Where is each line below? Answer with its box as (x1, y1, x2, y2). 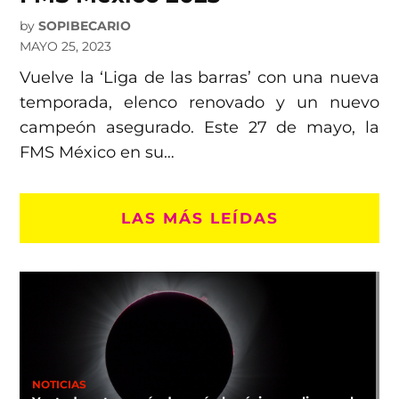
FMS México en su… (20, 142, 175, 163)
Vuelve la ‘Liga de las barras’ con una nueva (20, 68, 379, 88)
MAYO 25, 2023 (20, 38, 112, 55)
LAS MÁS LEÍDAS (120, 208, 279, 228)
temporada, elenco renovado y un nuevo (20, 93, 379, 113)
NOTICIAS (31, 378, 86, 391)
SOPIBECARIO (38, 18, 132, 35)
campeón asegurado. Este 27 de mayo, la (20, 118, 379, 138)
